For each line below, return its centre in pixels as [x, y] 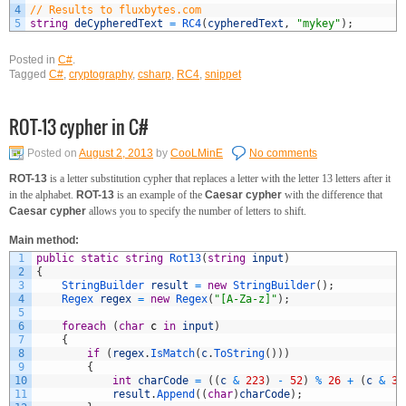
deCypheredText [119, 24]
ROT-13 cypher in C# [79, 127]
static [100, 258]
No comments [283, 154]
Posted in [32, 60]
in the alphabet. [43, 195]
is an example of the [159, 195]
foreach [84, 326]
